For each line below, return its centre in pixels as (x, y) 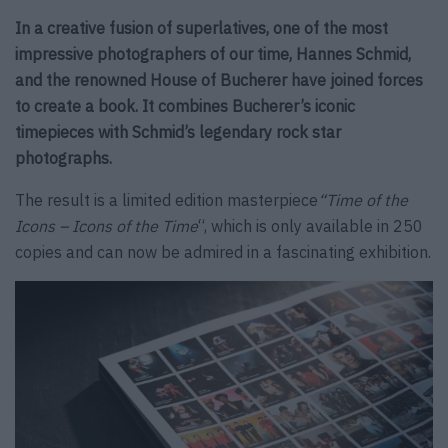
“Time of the (363, 200)
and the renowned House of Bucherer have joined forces (219, 80)
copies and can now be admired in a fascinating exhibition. (223, 252)
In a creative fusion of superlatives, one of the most (201, 28)
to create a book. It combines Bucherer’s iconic (185, 106)
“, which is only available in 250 (310, 226)
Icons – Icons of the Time (106, 226)
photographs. (63, 158)
